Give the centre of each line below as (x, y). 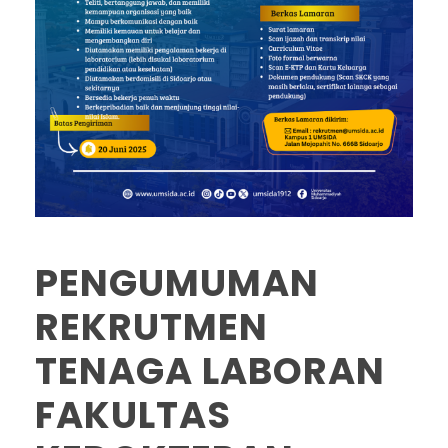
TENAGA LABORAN (210, 371)
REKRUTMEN (151, 327)
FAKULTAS (133, 415)
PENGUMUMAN (177, 283)
